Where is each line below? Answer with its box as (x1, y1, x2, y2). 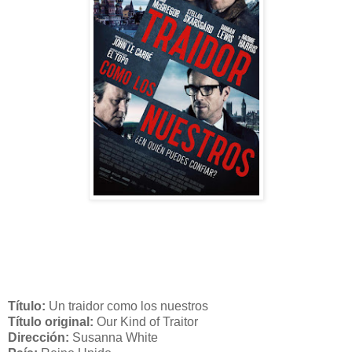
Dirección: (8, 330, 72, 344)
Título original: (8, 314, 97, 328)
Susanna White (72, 330, 158, 344)
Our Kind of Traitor (97, 314, 198, 328)
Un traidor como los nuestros (49, 299, 208, 313)
